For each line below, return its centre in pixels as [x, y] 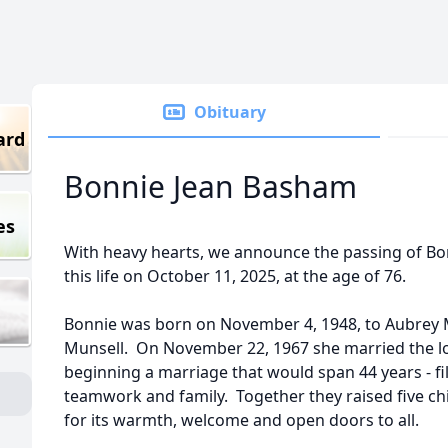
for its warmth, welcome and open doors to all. [241, 420]
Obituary [230, 112]
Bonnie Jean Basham [210, 186]
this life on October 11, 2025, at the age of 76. [235, 276]
